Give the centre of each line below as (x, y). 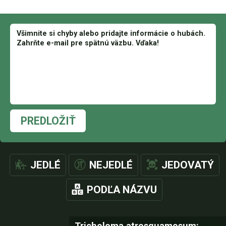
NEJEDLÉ (111, 165)
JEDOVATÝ (187, 165)
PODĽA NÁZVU (122, 190)
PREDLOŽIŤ (48, 121)
